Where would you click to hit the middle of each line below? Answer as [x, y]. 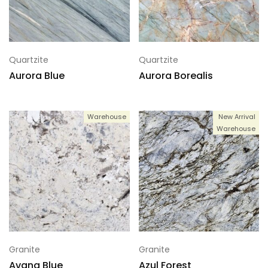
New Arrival [237, 117]
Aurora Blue [37, 76]
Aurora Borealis [176, 76]
